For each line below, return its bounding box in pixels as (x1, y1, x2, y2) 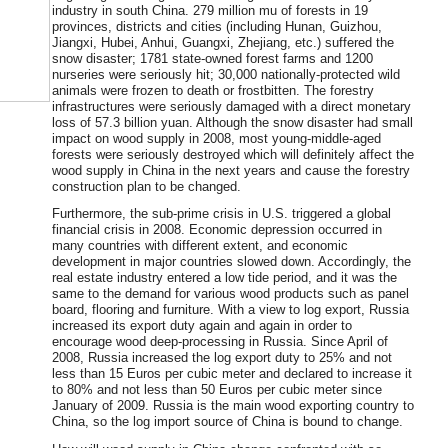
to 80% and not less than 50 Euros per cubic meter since (52, 382, 382, 398)
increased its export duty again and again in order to (52, 318, 352, 334)
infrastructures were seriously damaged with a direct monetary (52, 98, 411, 114)
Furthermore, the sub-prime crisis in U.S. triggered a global (52, 206, 391, 222)
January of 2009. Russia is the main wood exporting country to (52, 398, 414, 414)
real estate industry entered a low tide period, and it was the (52, 270, 397, 286)
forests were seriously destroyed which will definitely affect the (52, 146, 414, 162)
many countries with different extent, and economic (52, 238, 348, 254)
